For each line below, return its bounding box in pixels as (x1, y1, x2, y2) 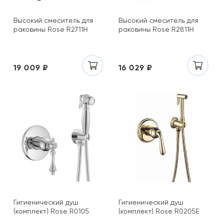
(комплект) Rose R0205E (118, 207, 199, 215)
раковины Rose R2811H (118, 25, 194, 33)
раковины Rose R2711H (13, 25, 88, 33)
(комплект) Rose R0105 (13, 207, 89, 215)
